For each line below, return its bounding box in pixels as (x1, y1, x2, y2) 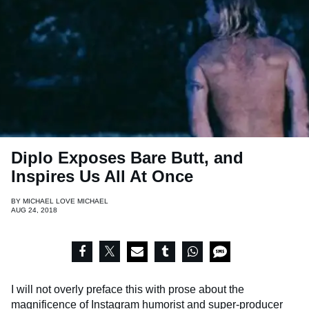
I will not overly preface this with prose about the (11, 283, 244, 296)
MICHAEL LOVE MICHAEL (23, 197, 108, 206)
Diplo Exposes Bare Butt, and (11, 148, 243, 168)
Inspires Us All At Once (11, 167, 193, 186)
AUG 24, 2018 (11, 206, 57, 215)
